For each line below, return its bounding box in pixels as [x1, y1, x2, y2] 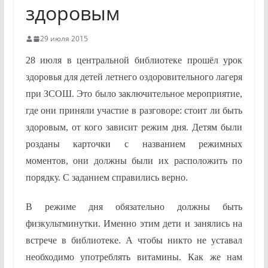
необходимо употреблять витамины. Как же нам [25, 252, 243, 262]
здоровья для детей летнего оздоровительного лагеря [25, 72, 243, 82]
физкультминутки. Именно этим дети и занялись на [25, 218, 243, 229]
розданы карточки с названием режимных [25, 139, 243, 149]
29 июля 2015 [39, 33, 88, 44]
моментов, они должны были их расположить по [25, 156, 243, 166]
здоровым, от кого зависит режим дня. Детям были [25, 122, 243, 132]
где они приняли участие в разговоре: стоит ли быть [25, 105, 243, 115]
